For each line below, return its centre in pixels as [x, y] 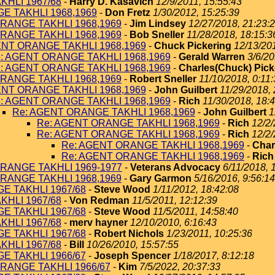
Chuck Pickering [193, 46]
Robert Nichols [129, 234]
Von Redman [99, 200]
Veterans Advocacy [175, 167]
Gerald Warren [212, 57]
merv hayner [99, 223]
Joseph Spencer [132, 256]
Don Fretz [128, 13]
